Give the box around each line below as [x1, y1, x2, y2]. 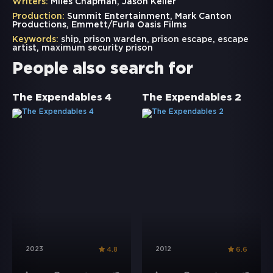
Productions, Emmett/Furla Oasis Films [12, 21, 186, 29]
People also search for [12, 62, 193, 77]
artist [12, 44, 37, 52]
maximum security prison [41, 44, 153, 52]
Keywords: [12, 36, 58, 44]
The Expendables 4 [12, 93, 112, 103]
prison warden [83, 36, 147, 44]
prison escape [152, 36, 213, 44]
